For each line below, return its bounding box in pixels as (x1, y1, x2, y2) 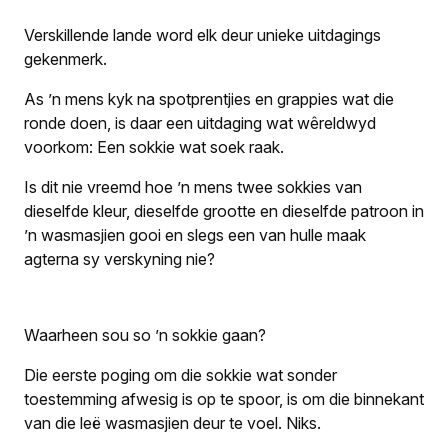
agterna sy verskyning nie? (24, 249, 215, 269)
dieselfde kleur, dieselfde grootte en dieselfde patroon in (24, 201, 424, 221)
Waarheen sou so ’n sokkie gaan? (24, 325, 266, 345)
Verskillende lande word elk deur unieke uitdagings (24, 25, 381, 45)
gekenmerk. (24, 49, 107, 69)
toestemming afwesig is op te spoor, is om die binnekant (24, 389, 424, 409)
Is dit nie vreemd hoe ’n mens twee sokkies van (24, 177, 362, 197)
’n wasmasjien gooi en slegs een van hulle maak (24, 225, 366, 245)
